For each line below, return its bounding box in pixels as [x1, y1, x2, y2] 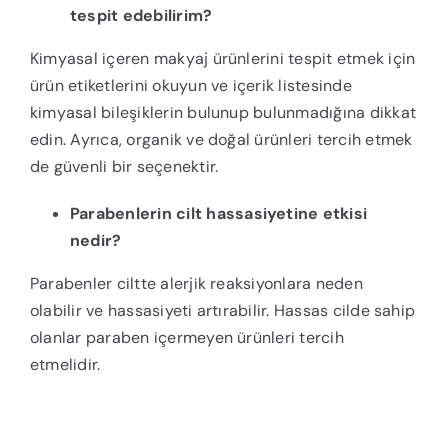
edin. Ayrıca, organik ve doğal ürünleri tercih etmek [29, 129, 413, 151]
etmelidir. [29, 354, 101, 376]
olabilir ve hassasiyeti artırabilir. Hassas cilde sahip [29, 300, 416, 322]
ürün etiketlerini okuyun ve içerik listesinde [29, 75, 352, 97]
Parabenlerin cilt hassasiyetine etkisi [69, 203, 368, 225]
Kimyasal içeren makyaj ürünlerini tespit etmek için [29, 48, 416, 70]
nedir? [69, 230, 122, 252]
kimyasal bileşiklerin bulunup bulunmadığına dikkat [29, 102, 416, 124]
